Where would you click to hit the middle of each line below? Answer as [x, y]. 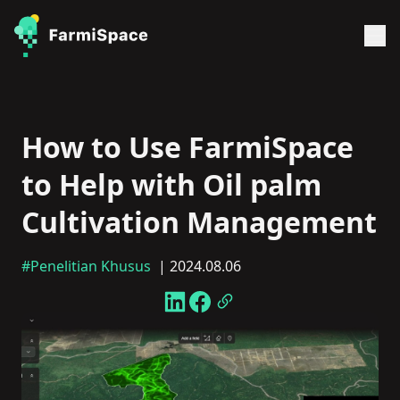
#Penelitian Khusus [88, 266]
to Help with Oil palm [171, 184]
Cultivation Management [199, 222]
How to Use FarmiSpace [187, 147]
